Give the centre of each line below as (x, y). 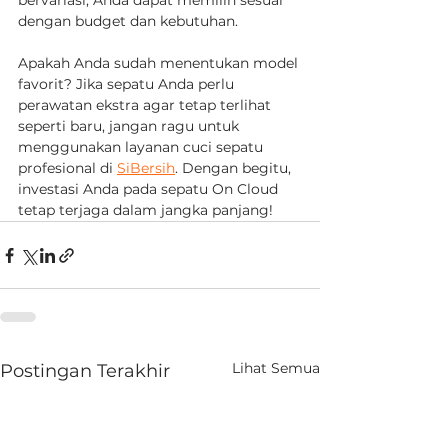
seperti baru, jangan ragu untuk (130, 126)
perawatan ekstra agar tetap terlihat (146, 105)
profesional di (67, 168)
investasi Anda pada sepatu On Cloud (150, 189)
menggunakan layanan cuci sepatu (142, 147)
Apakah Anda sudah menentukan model (160, 63)
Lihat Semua (276, 368)
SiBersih (146, 168)
